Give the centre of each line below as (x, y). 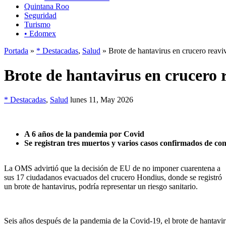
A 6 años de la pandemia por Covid (84, 134)
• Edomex (40, 33)
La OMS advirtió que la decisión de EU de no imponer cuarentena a (112, 168)
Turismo (37, 24)
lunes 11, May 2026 (102, 100)
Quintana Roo (47, 6)
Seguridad (40, 15)
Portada (16, 50)
